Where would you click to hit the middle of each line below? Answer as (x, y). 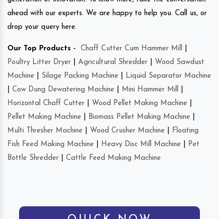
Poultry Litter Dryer (39, 62)
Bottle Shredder (33, 158)
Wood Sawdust (180, 62)
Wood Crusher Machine (127, 131)
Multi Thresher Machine (45, 131)
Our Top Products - (42, 48)
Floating (185, 131)
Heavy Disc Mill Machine (141, 144)
